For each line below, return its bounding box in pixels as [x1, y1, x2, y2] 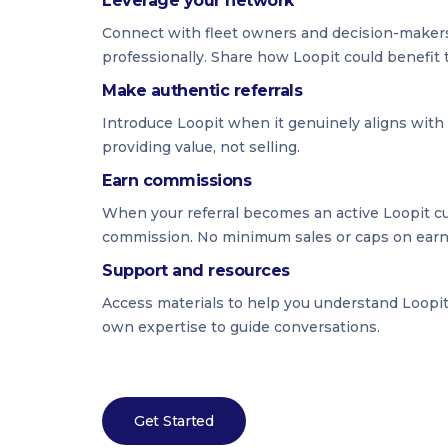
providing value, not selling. [102, 138, 300, 156]
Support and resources [102, 261, 290, 280]
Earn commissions [102, 171, 252, 190]
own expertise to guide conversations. [102, 318, 380, 336]
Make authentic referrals [102, 81, 303, 100]
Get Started [134, 412, 214, 430]
